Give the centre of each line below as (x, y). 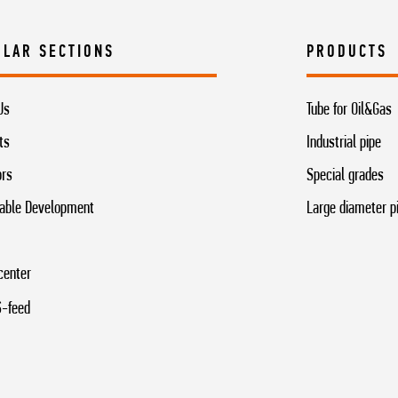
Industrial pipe (343, 143)
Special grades (345, 175)
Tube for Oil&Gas (349, 110)
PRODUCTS (346, 52)
